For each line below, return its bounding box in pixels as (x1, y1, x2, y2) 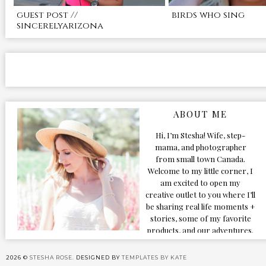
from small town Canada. (156, 153, 246, 164)
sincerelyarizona (17, 19, 104, 32)
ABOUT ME (173, 107, 228, 120)
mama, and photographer (154, 141, 246, 152)
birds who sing (172, 8, 245, 21)
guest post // (17, 8, 78, 21)
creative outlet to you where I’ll (145, 189, 256, 199)
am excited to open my (160, 177, 241, 188)
